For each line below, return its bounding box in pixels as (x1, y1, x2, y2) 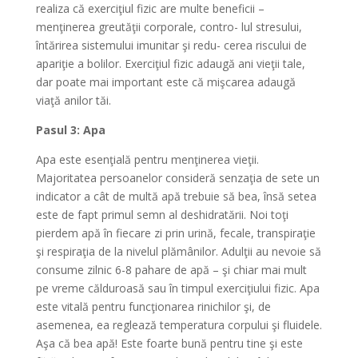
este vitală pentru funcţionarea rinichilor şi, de (35, 299, 271, 315)
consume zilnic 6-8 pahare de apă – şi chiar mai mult (35, 262, 307, 278)
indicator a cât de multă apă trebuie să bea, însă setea (35, 189, 316, 205)
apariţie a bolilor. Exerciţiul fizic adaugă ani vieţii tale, (35, 56, 305, 72)
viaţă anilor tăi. (35, 93, 111, 109)
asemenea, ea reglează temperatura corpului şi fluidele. (35, 317, 322, 333)
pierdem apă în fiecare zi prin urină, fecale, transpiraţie (35, 225, 316, 241)
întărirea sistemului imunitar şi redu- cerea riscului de (35, 38, 307, 54)
